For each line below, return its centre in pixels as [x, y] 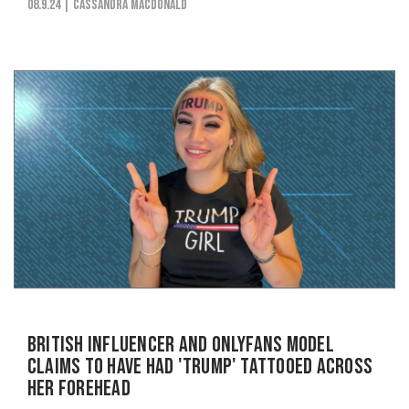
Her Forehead [79, 388]
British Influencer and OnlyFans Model [181, 344]
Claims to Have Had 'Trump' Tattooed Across [200, 366]
